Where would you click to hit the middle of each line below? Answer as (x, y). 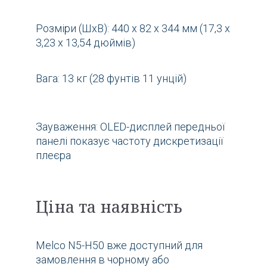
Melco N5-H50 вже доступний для (119, 245)
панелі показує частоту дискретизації (129, 141)
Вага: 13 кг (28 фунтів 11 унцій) (111, 78)
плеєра (53, 155)
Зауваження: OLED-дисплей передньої (130, 126)
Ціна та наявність (109, 206)
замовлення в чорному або (103, 259)
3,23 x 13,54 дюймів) (86, 42)
